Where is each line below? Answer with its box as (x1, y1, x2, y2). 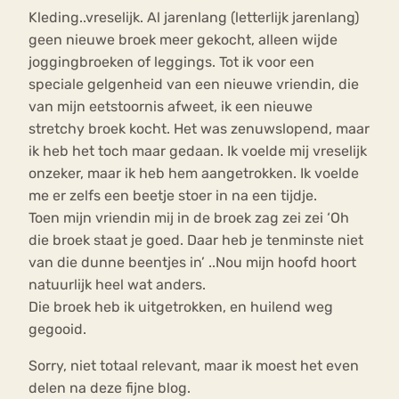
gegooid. (28, 321, 86, 338)
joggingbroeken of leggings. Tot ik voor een (28, 53, 314, 71)
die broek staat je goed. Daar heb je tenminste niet (28, 232, 363, 249)
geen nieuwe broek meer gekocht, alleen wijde (28, 31, 338, 49)
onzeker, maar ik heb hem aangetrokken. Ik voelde (28, 165, 359, 183)
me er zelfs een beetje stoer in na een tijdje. (28, 187, 317, 205)
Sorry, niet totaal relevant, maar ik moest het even (28, 357, 359, 375)
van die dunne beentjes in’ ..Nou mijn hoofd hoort (28, 254, 356, 272)
